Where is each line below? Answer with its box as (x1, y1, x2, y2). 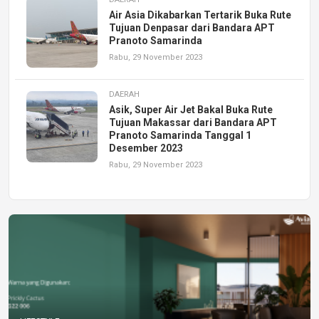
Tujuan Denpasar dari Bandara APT (109, 22, 275, 34)
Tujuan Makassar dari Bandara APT (109, 117, 277, 129)
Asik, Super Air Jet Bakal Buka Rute (109, 104, 273, 116)
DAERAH (109, 90, 140, 100)
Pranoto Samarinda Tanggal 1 (109, 130, 251, 142)
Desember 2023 (109, 142, 183, 155)
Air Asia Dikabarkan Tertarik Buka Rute (109, 9, 291, 21)
